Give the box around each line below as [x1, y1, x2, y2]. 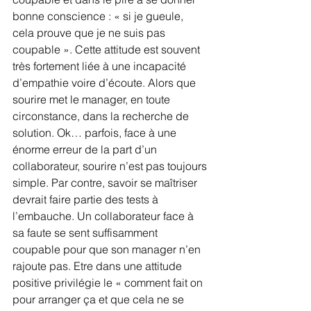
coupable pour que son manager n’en [12, 242, 203, 256]
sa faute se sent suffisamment [12, 225, 160, 239]
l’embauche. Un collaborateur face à [12, 208, 196, 223]
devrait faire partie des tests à [12, 192, 161, 206]
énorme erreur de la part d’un [12, 142, 160, 156]
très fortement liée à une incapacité [12, 58, 189, 73]
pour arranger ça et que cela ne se [12, 292, 187, 306]
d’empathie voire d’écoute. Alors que [12, 75, 199, 90]
